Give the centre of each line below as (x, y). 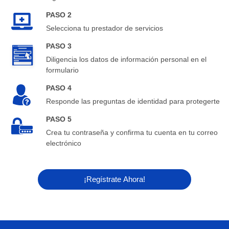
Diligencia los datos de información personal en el (126, 59)
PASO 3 (59, 46)
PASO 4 (59, 88)
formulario (62, 70)
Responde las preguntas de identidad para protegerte (133, 101)
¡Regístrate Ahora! (114, 179)
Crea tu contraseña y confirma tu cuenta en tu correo (132, 132)
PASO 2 (59, 15)
